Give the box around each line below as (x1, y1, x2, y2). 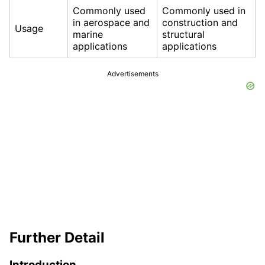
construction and (162, 17, 238, 29)
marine (73, 28, 103, 41)
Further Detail (9, 229, 105, 247)
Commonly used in (162, 5, 245, 17)
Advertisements (106, 69, 159, 79)
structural (162, 28, 205, 41)
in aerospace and (73, 17, 150, 29)
